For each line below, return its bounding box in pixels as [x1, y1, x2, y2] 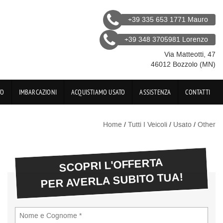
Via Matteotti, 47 [164, 50, 216, 59]
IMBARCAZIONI [18, 88, 57, 97]
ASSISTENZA [139, 88, 171, 97]
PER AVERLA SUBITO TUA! [40, 169, 184, 193]
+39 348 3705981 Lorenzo [124, 35, 208, 44]
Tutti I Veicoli [128, 120, 167, 129]
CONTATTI [185, 88, 210, 97]
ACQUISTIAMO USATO [71, 88, 125, 97]
